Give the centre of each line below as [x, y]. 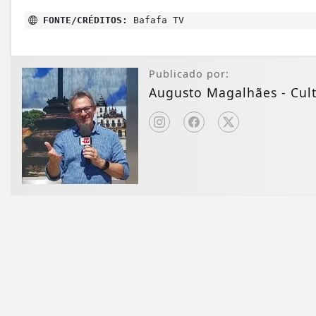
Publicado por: [189, 73]
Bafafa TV [156, 20]
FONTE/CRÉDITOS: [83, 20]
